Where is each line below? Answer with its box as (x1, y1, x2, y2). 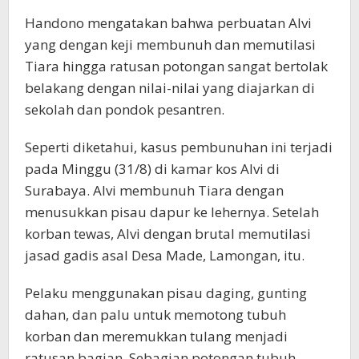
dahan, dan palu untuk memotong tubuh (25, 305, 286, 324)
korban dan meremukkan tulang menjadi (25, 326, 288, 345)
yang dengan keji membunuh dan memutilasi (25, 34, 316, 54)
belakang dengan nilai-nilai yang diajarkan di (25, 78, 315, 97)
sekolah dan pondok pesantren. (25, 99, 224, 119)
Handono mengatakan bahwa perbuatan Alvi (25, 13, 312, 32)
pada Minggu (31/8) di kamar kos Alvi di (25, 159, 280, 178)
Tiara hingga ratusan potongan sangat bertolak (25, 56, 328, 75)
